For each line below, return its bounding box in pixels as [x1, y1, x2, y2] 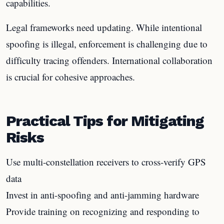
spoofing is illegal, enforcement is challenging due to [6, 37, 207, 50]
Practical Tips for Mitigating [6, 112, 204, 129]
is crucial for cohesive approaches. [6, 70, 135, 83]
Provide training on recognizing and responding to [6, 205, 199, 217]
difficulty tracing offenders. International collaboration [6, 53, 212, 66]
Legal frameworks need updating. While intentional [6, 20, 202, 33]
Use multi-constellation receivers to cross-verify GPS [6, 155, 206, 168]
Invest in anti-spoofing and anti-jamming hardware [6, 188, 199, 201]
